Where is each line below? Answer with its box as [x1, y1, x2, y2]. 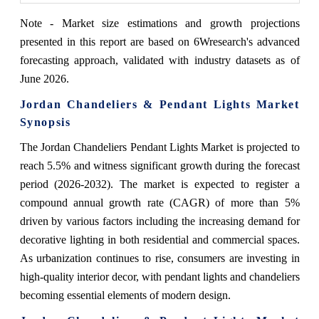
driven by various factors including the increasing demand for [19, 215, 300, 228]
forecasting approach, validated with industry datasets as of [19, 54, 300, 67]
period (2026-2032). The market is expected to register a [19, 178, 300, 191]
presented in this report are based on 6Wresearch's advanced [19, 36, 300, 48]
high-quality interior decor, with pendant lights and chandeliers [19, 271, 300, 283]
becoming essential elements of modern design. [19, 289, 231, 302]
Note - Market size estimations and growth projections [19, 17, 300, 30]
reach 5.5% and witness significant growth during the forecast [19, 159, 300, 172]
